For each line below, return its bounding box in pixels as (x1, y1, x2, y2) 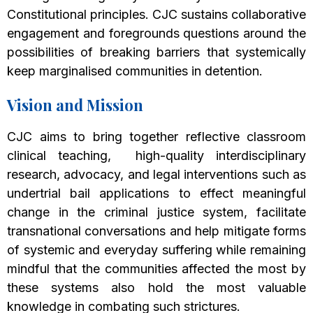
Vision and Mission (7, 94, 143, 116)
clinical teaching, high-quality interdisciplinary (7, 148, 306, 163)
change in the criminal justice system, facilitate (7, 205, 306, 220)
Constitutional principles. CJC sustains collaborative (7, 7, 306, 22)
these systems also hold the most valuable (7, 280, 306, 296)
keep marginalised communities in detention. (7, 64, 263, 79)
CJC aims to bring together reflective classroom (7, 129, 306, 145)
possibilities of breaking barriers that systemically (7, 45, 306, 60)
